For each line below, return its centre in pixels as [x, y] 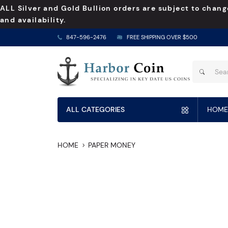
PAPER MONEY [112, 145]
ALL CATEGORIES [95, 110]
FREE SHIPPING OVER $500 [162, 37]
